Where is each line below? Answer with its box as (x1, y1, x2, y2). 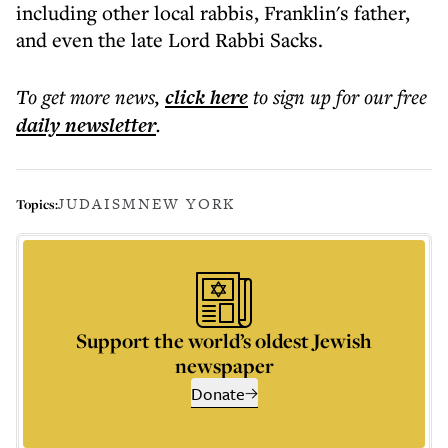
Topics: (16, 194, 58, 213)
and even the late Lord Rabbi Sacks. (16, 26, 323, 53)
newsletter (60, 111, 156, 139)
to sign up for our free (253, 83, 427, 110)
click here (165, 83, 248, 111)
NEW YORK (138, 193, 235, 214)
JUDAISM (58, 193, 138, 214)
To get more (16, 83, 115, 110)
